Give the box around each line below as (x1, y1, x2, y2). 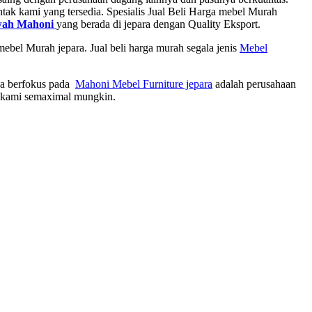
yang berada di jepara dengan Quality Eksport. (56, 17, 260, 30)
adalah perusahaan (212, 77, 296, 90)
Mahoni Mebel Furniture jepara (75, 77, 212, 90)
